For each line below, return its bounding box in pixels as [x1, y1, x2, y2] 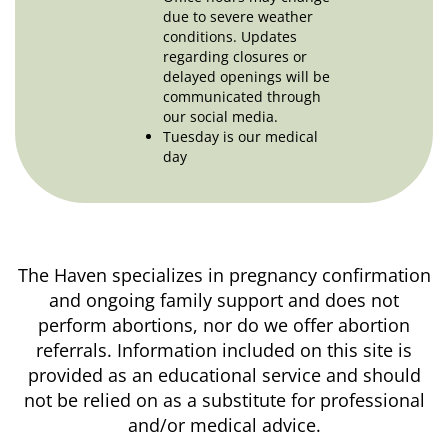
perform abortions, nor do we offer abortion [38, 313, 410, 338]
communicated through [163, 87, 321, 107]
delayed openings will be [163, 67, 330, 87]
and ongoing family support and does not [49, 288, 399, 313]
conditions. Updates [163, 27, 297, 47]
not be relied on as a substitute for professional [23, 388, 425, 413]
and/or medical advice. [127, 413, 321, 438]
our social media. [163, 107, 278, 127]
